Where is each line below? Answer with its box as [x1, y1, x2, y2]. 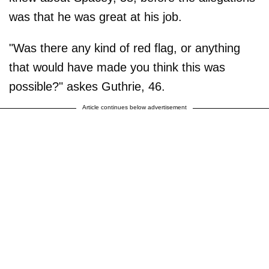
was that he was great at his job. [9, 10, 182, 23]
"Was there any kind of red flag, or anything [9, 41, 240, 55]
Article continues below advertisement [82, 104, 187, 110]
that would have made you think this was [9, 61, 225, 74]
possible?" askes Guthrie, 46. [9, 80, 165, 93]
